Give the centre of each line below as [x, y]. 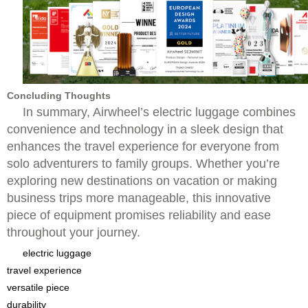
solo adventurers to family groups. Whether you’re [143, 164]
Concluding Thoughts [59, 96]
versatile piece [38, 287]
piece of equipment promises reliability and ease [139, 215]
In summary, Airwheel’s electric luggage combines [159, 112]
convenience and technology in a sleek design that [145, 129]
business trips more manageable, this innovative [139, 198]
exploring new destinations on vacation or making [142, 181]
